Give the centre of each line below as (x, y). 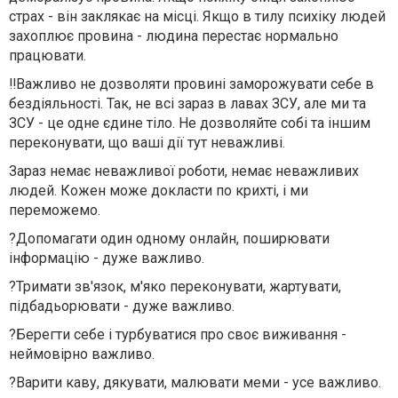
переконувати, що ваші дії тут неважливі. (147, 143)
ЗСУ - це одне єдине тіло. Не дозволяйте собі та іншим (190, 123)
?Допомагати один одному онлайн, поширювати (169, 239)
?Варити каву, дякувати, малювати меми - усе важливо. (195, 382)
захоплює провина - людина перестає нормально (174, 36)
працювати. (48, 56)
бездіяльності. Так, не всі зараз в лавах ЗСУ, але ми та (187, 103)
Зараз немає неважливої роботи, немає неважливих (184, 171)
